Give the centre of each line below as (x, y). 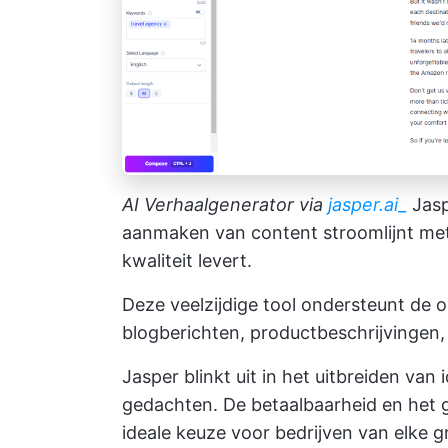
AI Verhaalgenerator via (222, 205)
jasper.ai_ (367, 205)
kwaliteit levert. (187, 261)
